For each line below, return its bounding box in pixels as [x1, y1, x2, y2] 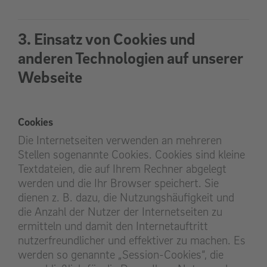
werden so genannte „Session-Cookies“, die [18, 247, 223, 262]
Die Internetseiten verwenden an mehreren [18, 133, 222, 148]
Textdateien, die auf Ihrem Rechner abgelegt [18, 162, 226, 176]
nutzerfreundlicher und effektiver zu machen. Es [18, 233, 246, 248]
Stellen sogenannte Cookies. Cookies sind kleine [18, 147, 245, 162]
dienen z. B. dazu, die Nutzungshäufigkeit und [18, 190, 234, 205]
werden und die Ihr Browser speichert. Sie [18, 176, 219, 191]
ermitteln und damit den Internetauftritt [18, 219, 208, 234]
